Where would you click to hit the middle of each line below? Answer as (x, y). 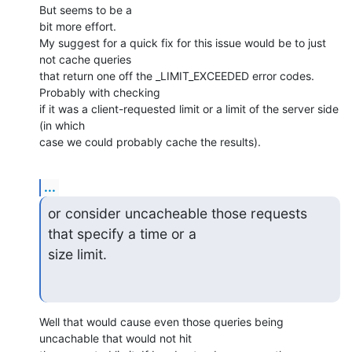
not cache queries (87, 59)
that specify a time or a (124, 233)
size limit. (77, 254)
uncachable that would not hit (117, 339)
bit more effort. (78, 26)
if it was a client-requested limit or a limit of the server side (189, 108)
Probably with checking (101, 92)
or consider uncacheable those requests (177, 213)
